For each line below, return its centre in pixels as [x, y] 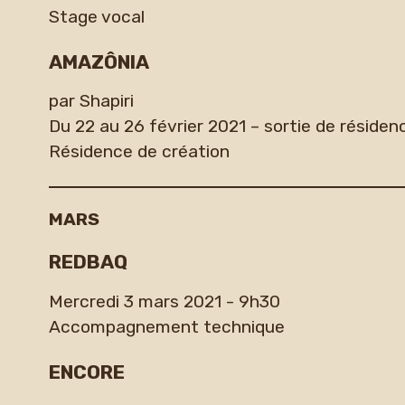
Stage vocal [96, 16]
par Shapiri [91, 101]
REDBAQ [88, 262]
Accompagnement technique [166, 326]
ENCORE [86, 372]
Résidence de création [139, 152]
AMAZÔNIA [99, 62]
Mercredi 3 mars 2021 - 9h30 [164, 301]
